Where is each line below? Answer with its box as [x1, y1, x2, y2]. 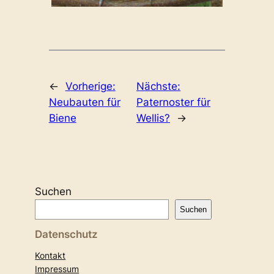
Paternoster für [136, 95, 210, 108]
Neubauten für [48, 95, 120, 108]
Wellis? [136, 111, 170, 124]
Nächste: [136, 80, 180, 92]
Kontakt [35, 250, 66, 261]
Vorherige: [65, 80, 116, 92]
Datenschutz [35, 228, 98, 240]
